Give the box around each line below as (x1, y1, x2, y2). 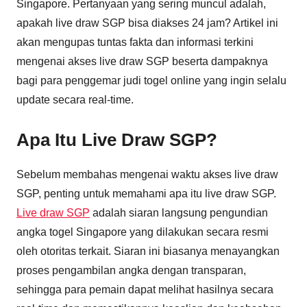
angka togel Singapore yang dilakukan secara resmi (16, 226, 269, 238)
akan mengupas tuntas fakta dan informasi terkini (16, 36, 254, 48)
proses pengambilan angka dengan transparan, (16, 265, 246, 276)
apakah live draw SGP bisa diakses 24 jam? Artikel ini (16, 16, 278, 29)
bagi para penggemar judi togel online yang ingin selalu (16, 74, 286, 86)
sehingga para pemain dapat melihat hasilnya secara (16, 284, 273, 295)
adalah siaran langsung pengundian (90, 207, 268, 219)
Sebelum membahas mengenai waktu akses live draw (16, 169, 278, 180)
